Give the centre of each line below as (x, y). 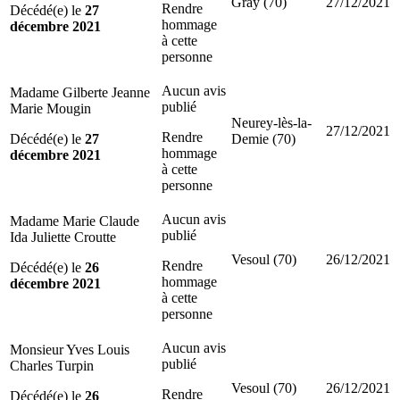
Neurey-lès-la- (271, 122)
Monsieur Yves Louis (70, 349)
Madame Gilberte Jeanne (80, 92)
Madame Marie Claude (75, 221)
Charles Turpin (52, 365)
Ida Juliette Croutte (63, 237)
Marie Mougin (50, 108)
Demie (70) (263, 138)
